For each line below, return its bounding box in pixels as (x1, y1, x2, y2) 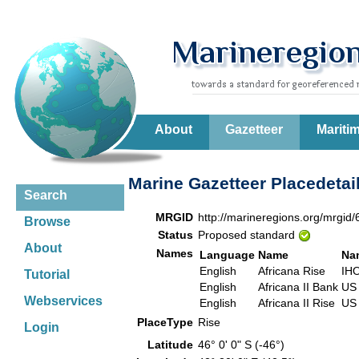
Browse (24, 215, 71, 228)
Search (24, 188, 67, 202)
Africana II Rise (258, 296, 335, 309)
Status (158, 228, 193, 241)
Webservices (24, 294, 103, 308)
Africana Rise (258, 264, 325, 277)
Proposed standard (198, 228, 298, 241)
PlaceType (137, 315, 193, 329)
